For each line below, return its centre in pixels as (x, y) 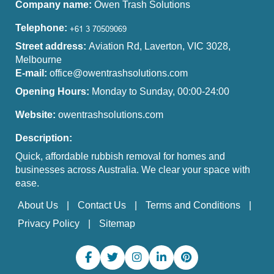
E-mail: (32, 73)
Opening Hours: (52, 91)
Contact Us (102, 205)
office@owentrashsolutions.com (119, 73)
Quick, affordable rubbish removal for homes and (120, 156)
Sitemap (117, 223)
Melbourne (39, 59)
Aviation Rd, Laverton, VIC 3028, (160, 46)
